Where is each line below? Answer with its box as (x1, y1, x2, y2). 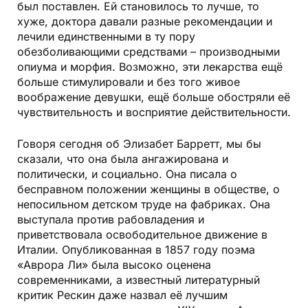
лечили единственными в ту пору (17, 29, 195, 43)
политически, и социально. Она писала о (17, 166, 237, 181)
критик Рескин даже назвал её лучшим (17, 287, 228, 302)
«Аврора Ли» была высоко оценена (17, 257, 211, 272)
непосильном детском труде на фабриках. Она (17, 197, 270, 211)
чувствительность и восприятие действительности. (17, 104, 291, 119)
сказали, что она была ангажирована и (17, 151, 228, 166)
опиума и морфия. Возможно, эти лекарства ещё (17, 59, 283, 74)
